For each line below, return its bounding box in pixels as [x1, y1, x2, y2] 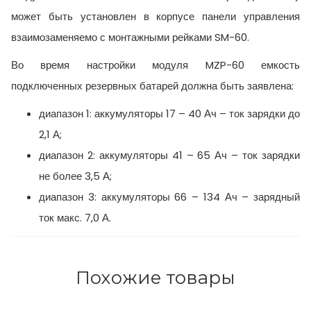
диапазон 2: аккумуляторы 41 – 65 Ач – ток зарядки [39, 148, 300, 163]
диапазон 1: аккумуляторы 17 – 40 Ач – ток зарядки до [39, 106, 300, 121]
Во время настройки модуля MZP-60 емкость [11, 58, 300, 73]
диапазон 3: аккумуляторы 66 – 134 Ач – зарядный [39, 190, 300, 205]
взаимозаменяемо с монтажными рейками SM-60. [11, 30, 249, 45]
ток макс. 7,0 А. [39, 210, 111, 226]
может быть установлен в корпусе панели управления [11, 9, 300, 24]
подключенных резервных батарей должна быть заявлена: [11, 78, 294, 94]
